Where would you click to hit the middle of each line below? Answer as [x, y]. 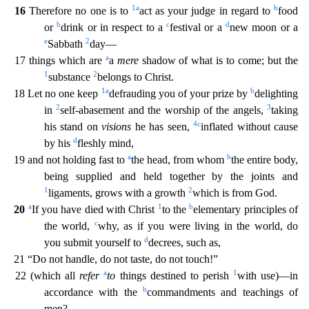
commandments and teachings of [222, 292]
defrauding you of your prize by [179, 93]
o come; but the [264, 60]
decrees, [166, 242]
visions [117, 126]
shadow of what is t [184, 60]
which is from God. [235, 192]
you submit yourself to [94, 242]
